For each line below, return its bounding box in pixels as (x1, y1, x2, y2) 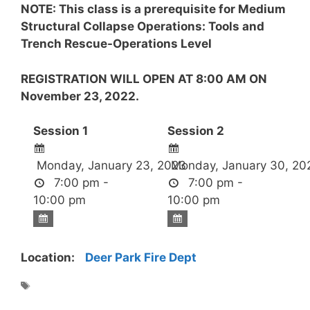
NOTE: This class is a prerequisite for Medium (21, 2, 286, 17)
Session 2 (167, 124, 224, 138)
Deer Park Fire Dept (85, 250, 197, 265)
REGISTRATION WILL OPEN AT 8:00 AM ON (21, 71, 267, 86)
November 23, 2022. (21, 89, 139, 103)
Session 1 (33, 124, 88, 138)
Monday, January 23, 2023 (33, 158, 186, 173)
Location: (21, 250, 75, 265)
